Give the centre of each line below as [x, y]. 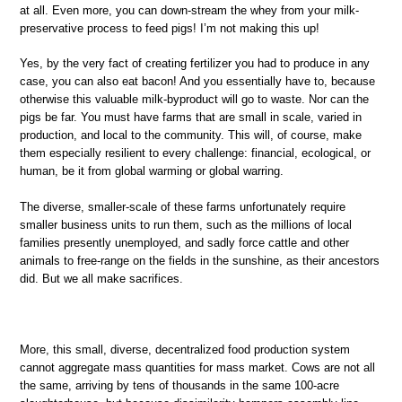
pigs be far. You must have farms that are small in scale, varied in [191, 118]
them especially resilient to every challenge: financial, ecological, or [195, 153]
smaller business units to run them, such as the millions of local [186, 224]
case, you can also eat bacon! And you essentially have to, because [197, 82]
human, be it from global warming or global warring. [152, 171]
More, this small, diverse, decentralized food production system [185, 349]
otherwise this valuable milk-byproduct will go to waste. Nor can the [194, 100]
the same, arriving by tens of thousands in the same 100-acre [179, 385]
